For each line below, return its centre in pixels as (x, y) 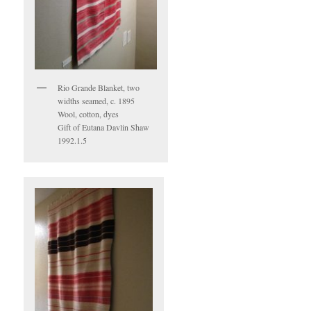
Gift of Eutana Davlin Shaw (104, 127)
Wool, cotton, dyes (89, 114)
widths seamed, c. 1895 (96, 101)
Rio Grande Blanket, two (99, 88)
